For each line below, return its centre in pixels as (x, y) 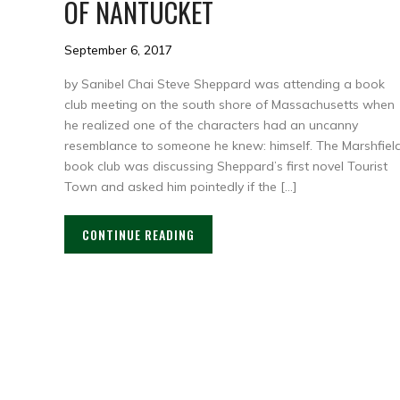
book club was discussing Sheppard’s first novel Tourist (226, 167)
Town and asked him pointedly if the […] (180, 187)
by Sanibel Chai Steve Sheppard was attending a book (225, 84)
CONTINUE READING (138, 235)
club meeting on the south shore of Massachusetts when (229, 105)
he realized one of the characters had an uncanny (211, 125)
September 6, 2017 (118, 50)
